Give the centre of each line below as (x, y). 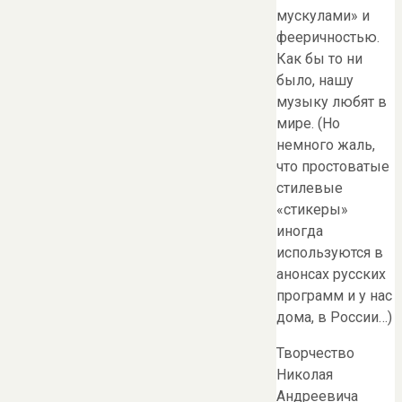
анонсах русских (331, 275)
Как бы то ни (319, 59)
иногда (300, 232)
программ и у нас (334, 296)
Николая (305, 375)
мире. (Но (308, 124)
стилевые (310, 188)
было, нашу (315, 81)
